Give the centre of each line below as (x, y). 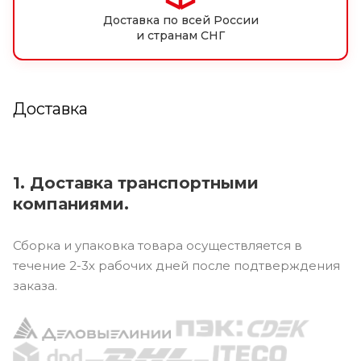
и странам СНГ (180, 35)
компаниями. (71, 203)
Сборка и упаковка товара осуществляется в (158, 245)
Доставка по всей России (180, 20)
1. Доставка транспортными (136, 183)
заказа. (35, 285)
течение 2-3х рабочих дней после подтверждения (176, 265)
